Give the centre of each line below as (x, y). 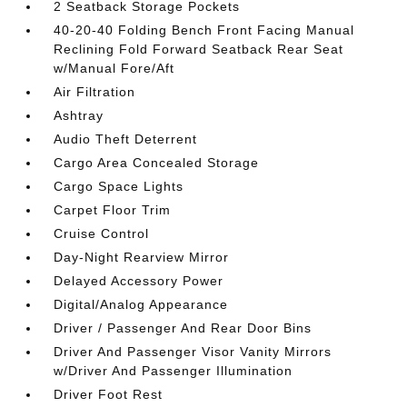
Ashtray (79, 115)
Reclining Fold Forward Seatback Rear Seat (199, 49)
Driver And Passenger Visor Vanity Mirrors (193, 351)
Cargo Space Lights (119, 186)
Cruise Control (102, 233)
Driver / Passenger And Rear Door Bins (183, 328)
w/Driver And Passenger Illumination (174, 370)
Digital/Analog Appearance (141, 304)
